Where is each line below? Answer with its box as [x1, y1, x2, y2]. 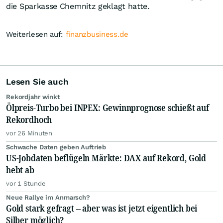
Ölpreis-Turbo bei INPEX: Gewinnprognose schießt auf [6, 102, 209, 114]
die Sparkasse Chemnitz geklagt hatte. [6, 1, 152, 11]
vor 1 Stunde [6, 180, 46, 188]
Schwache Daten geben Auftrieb [6, 143, 107, 151]
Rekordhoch [6, 113, 52, 126]
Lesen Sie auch [6, 77, 69, 87]
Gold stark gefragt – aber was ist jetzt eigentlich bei [6, 202, 198, 215]
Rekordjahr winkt [6, 93, 60, 101]
